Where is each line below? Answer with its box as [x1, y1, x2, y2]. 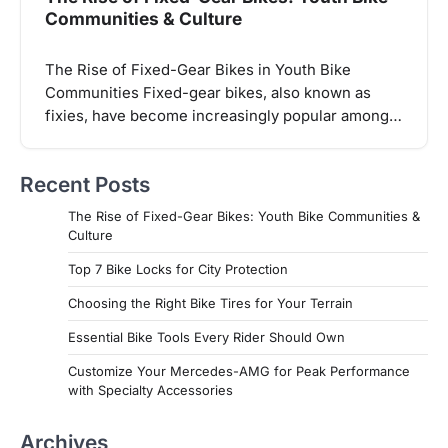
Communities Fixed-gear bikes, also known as [45, 83, 371, 102]
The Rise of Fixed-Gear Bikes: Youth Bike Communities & [68, 208, 420, 225]
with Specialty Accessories [68, 382, 233, 399]
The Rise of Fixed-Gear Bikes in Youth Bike [45, 60, 351, 79]
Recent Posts [20, 172, 150, 198]
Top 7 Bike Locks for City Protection [68, 261, 288, 278]
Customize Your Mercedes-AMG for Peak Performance [68, 363, 410, 380]
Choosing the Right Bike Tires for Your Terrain [68, 295, 353, 312]
